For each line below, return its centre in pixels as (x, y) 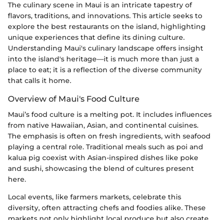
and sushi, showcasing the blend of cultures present (101, 169)
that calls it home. (40, 81)
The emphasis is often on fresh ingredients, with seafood (109, 136)
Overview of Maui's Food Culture (74, 99)
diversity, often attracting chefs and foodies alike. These (107, 208)
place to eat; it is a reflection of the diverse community (105, 70)
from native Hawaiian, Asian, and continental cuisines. (103, 125)
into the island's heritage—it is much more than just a (103, 59)
